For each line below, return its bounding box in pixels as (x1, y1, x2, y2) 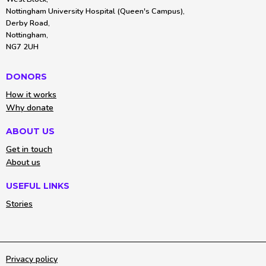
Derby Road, (6, 18, 50, 28)
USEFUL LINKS (6, 180, 69, 191)
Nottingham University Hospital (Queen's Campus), (6, 6, 185, 17)
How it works (6, 89, 56, 100)
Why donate (6, 102, 53, 113)
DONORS (6, 71, 47, 82)
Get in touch (6, 144, 52, 155)
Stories (6, 198, 33, 210)
